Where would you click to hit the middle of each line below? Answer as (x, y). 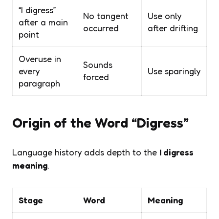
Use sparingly (174, 71)
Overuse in (40, 58)
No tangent (106, 15)
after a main (43, 22)
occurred (101, 28)
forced (96, 77)
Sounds (98, 64)
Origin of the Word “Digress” (100, 122)
